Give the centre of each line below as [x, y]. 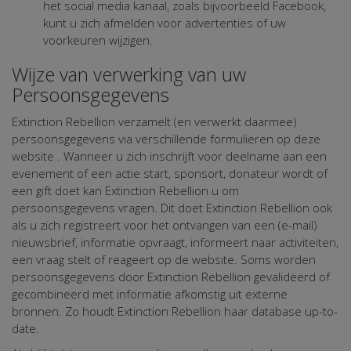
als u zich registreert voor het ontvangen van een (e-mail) [165, 225]
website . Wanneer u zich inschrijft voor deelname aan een [169, 156]
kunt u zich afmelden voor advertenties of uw [165, 23]
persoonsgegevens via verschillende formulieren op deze [166, 139]
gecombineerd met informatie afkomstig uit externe [150, 294]
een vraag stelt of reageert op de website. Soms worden [164, 260]
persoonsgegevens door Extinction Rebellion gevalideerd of [171, 277]
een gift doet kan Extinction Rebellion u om [125, 191]
